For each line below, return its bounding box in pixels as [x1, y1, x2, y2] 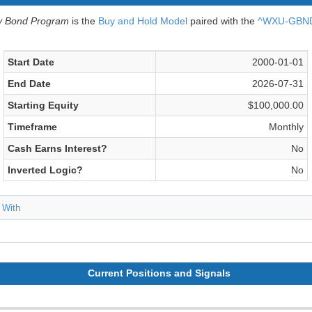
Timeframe [8, 121, 58, 132]
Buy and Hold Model [97, 15, 187, 26]
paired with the [187, 15, 258, 26]
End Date [8, 78, 52, 89]
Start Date [8, 56, 55, 68]
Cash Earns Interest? [8, 143, 108, 154]
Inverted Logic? [8, 164, 84, 175]
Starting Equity [8, 100, 79, 111]
